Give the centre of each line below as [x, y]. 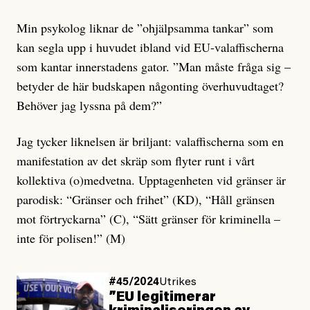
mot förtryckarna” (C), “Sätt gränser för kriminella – [148, 219]
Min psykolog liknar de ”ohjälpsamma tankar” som [145, 28]
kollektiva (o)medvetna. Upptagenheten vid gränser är [151, 180]
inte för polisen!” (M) [73, 238]
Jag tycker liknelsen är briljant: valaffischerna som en [150, 142]
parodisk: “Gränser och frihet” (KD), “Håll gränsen [146, 200]
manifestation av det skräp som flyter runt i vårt [136, 161]
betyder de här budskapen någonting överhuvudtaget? [150, 86]
